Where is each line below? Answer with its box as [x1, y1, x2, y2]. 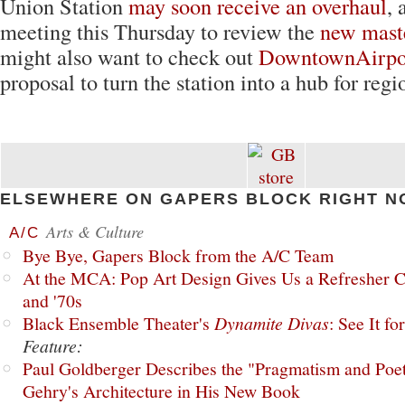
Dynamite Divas [214, 311, 329, 334]
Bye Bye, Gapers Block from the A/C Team [23, 243, 334, 268]
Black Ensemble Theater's [23, 311, 214, 335]
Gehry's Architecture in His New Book [23, 379, 300, 403]
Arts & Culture [46, 220, 144, 242]
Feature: [23, 334, 83, 357]
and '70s [23, 288, 82, 313]
